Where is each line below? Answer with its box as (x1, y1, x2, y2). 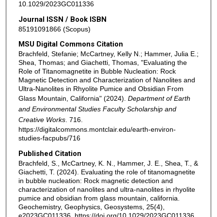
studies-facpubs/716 (18, 134, 80, 142)
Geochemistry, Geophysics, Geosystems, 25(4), (18, 203, 165, 211)
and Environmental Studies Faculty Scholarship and (18, 105, 176, 113)
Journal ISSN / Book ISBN (18, 15, 107, 24)
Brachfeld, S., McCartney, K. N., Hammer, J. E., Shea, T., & (18, 159, 198, 167)
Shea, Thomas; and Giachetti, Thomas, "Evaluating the (18, 59, 187, 67)
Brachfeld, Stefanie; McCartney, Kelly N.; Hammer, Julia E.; (18, 50, 199, 58)
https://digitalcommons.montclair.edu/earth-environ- (18, 125, 176, 134)
